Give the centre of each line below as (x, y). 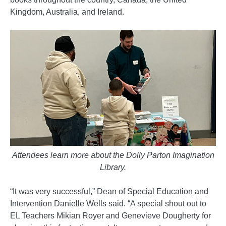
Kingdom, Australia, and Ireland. (67, 12)
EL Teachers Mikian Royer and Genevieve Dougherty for (110, 216)
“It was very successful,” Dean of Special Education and (109, 192)
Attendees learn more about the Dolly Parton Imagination (113, 155)
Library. (113, 167)
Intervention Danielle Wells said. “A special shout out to (108, 204)
